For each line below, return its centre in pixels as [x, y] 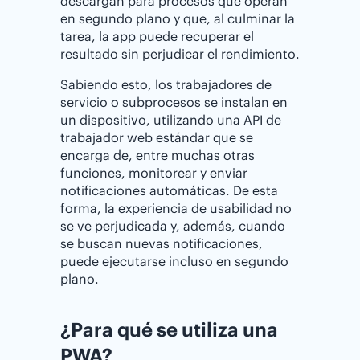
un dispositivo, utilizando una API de [171, 119]
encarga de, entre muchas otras [157, 155]
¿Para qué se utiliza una [169, 329]
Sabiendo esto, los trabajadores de [166, 84]
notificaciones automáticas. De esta [169, 190]
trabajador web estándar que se [157, 137]
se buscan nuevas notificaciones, [162, 243]
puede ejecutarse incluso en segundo [174, 261]
